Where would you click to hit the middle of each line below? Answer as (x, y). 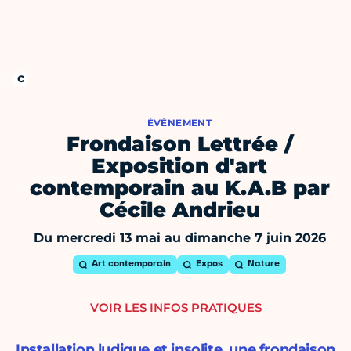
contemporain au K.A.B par (179, 188)
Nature (264, 265)
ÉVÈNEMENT (179, 123)
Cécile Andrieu (179, 210)
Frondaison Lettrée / (179, 145)
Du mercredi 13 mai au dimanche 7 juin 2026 (179, 238)
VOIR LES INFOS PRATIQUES (175, 308)
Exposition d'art (179, 166)
